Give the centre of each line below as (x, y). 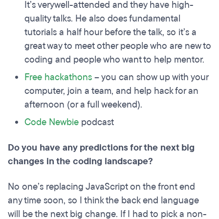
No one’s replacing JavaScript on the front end (101, 187)
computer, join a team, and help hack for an (111, 91)
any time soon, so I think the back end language (103, 201)
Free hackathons (58, 77)
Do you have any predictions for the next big (101, 148)
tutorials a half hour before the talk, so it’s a (110, 33)
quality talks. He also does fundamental (102, 19)
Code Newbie (52, 122)
